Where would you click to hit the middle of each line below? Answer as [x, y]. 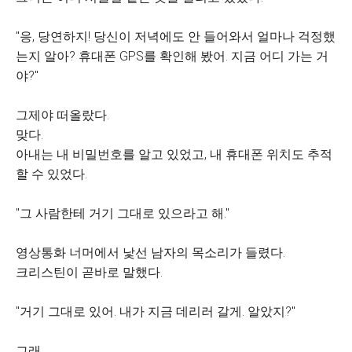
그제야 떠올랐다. [62, 115]
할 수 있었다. [51, 174]
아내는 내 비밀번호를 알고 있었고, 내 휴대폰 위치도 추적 [174, 154]
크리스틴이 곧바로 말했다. [89, 272]
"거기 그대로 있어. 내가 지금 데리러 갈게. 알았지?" [156, 312]
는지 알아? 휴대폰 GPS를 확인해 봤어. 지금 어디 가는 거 [172, 56]
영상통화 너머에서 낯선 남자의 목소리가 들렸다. [150, 253]
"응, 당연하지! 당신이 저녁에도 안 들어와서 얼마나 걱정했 [176, 37]
